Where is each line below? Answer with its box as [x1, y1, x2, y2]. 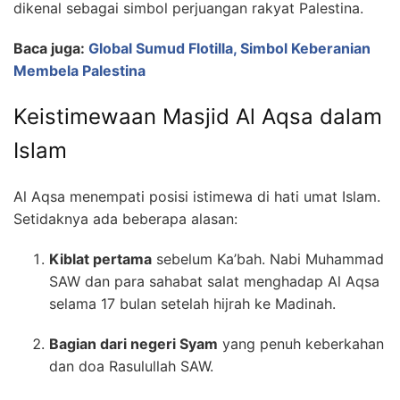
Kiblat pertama [49, 250, 152, 269]
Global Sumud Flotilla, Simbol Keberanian [88, 39, 371, 58]
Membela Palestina [13, 62, 146, 80]
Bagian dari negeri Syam [49, 335, 218, 354]
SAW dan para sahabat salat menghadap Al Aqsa [49, 272, 379, 291]
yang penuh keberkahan [218, 335, 384, 354]
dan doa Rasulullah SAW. [49, 357, 213, 376]
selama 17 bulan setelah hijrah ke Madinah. [49, 295, 336, 313]
